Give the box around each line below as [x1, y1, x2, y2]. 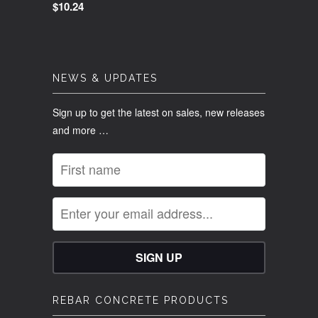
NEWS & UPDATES [53, 72, 158, 84]
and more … [53, 122, 109, 137]
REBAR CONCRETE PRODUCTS [53, 294, 229, 306]
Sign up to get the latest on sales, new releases [53, 104, 265, 119]
